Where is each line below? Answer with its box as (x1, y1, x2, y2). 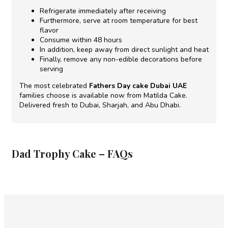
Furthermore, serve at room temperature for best (40, 15, 197, 25)
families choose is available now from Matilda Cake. (19, 90, 187, 100)
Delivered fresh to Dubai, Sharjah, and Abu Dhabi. (19, 100, 181, 110)
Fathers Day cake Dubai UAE (89, 80, 187, 91)
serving (40, 64, 63, 74)
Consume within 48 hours (40, 35, 122, 45)
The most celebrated (19, 80, 89, 91)
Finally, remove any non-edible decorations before (40, 54, 202, 64)
